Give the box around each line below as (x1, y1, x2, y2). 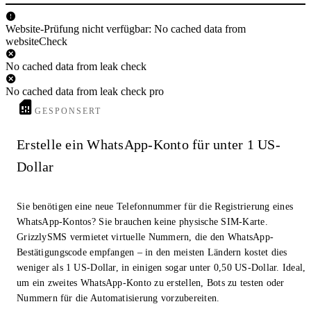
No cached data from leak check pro (6, 85, 164, 97)
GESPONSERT (35, 106, 102, 116)
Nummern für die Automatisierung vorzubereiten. (17, 293, 220, 304)
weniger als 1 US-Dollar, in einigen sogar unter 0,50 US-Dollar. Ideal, (17, 262, 306, 274)
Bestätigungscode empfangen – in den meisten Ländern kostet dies (17, 247, 287, 258)
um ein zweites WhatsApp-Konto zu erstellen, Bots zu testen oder (17, 278, 285, 289)
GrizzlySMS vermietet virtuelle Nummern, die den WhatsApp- (17, 232, 274, 243)
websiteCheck (6, 35, 67, 47)
